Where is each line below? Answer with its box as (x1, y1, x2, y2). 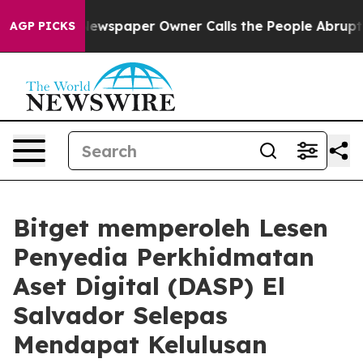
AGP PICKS (10, 19, 75, 33)
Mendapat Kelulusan (13, 329, 267, 360)
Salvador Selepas (13, 300, 228, 331)
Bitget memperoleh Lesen (13, 212, 328, 243)
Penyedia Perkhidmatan (13, 241, 314, 272)
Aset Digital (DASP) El (13, 271, 285, 301)
